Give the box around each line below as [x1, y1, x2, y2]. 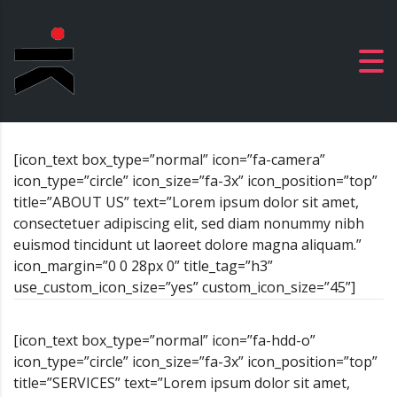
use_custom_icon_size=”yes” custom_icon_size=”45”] [13, 277, 355, 297]
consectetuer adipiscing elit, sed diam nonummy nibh [13, 214, 364, 233]
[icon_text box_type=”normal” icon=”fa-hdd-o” [13, 331, 315, 350]
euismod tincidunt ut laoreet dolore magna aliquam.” [13, 235, 362, 254]
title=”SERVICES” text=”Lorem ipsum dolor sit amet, [13, 373, 350, 393]
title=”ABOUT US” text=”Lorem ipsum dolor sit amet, [13, 192, 359, 212]
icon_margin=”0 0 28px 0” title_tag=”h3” [13, 256, 273, 276]
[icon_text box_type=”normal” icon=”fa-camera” [13, 150, 325, 169]
